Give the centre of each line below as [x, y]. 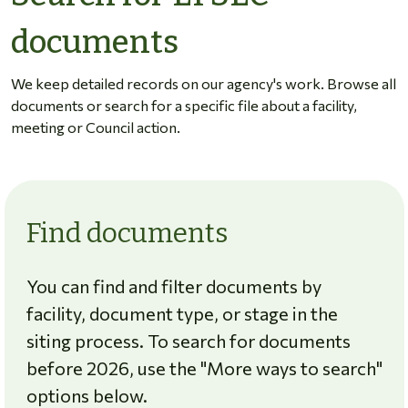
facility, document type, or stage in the [182, 313]
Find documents [127, 233]
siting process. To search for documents [188, 340]
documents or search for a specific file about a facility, [184, 105]
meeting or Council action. [96, 127]
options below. [87, 395]
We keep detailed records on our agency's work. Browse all [204, 83]
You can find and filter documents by [173, 286]
